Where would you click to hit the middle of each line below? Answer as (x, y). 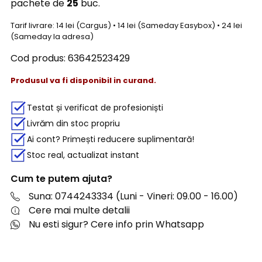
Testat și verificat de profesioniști (95, 108)
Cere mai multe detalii (79, 210)
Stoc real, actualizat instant (83, 155)
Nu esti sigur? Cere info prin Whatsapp (116, 224)
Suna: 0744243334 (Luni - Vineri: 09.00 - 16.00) (133, 196)
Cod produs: (38, 58)
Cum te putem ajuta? (61, 179)
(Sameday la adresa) (52, 37)
